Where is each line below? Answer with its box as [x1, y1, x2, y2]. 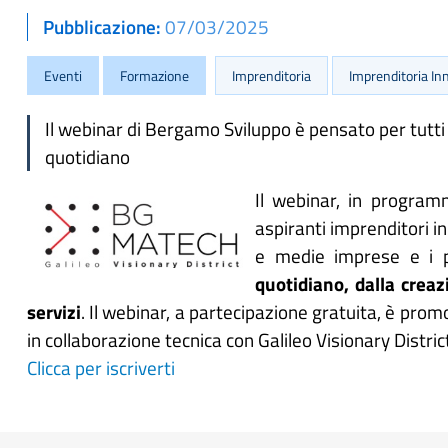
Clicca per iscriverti [27, 353, 175, 382]
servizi [27, 297, 81, 326]
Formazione [120, 65, 189, 86]
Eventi [44, 65, 82, 86]
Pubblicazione [43, 12, 156, 41]
